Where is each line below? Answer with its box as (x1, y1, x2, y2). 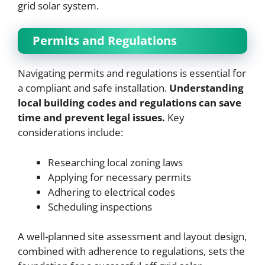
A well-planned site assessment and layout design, (18, 230, 247, 243)
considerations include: (18, 125, 123, 139)
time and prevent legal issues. (18, 111, 165, 124)
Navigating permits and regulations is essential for (18, 66, 246, 80)
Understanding (169, 81, 244, 95)
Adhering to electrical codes (48, 185, 175, 199)
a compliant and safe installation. (18, 81, 169, 95)
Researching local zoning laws (48, 155, 183, 169)
